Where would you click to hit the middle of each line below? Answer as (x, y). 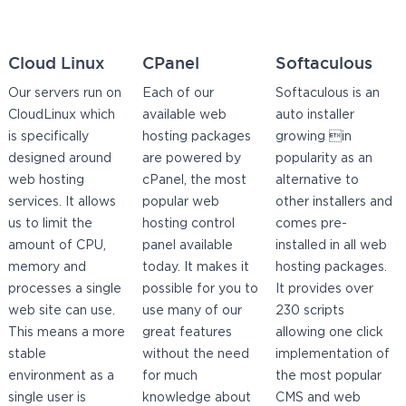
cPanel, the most (194, 181)
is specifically (49, 137)
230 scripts (310, 311)
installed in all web (332, 246)
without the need (195, 355)
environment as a (62, 377)
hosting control (188, 224)
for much (169, 377)
